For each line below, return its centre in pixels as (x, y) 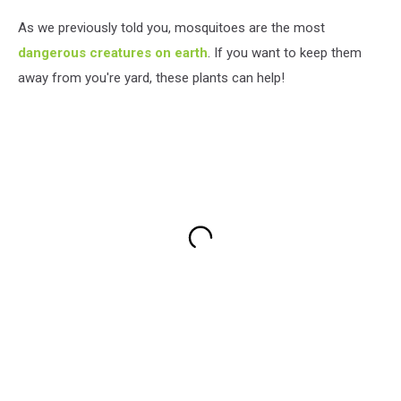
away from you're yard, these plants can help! (151, 77)
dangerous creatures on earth (113, 52)
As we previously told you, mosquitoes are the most (171, 27)
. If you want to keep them (285, 52)
